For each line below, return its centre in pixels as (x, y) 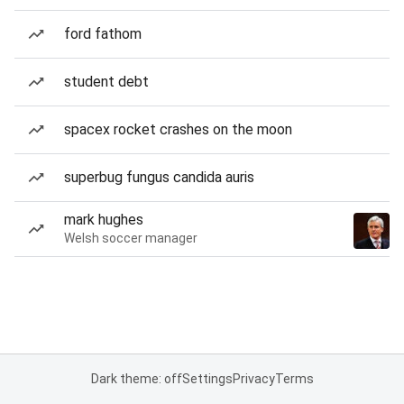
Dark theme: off (136, 379)
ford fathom (103, 34)
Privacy (253, 379)
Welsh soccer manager (131, 238)
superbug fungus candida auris (159, 177)
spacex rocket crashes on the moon (178, 129)
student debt (106, 82)
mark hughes (104, 220)
